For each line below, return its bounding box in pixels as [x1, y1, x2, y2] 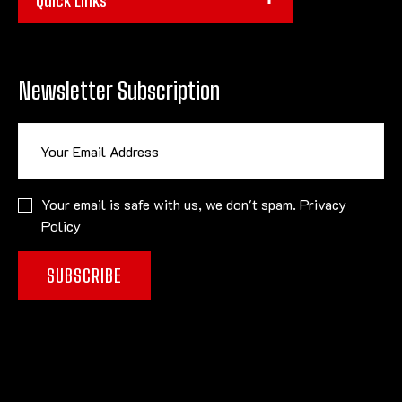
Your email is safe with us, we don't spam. [41, 194, 300, 214]
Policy [41, 215, 81, 235]
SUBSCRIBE [46, 264, 122, 286]
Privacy [300, 194, 346, 214]
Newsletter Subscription [18, 75, 220, 105]
